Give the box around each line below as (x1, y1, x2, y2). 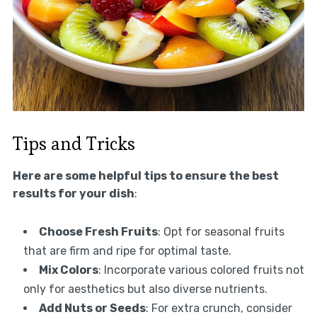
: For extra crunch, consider (145, 301, 292, 316)
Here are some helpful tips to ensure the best (12, 169, 279, 183)
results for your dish (12, 187, 134, 201)
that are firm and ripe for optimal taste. (23, 244, 231, 258)
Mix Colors (38, 263, 98, 277)
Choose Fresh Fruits (38, 225, 158, 239)
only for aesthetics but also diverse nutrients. (23, 282, 267, 296)
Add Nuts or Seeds (38, 301, 146, 316)
